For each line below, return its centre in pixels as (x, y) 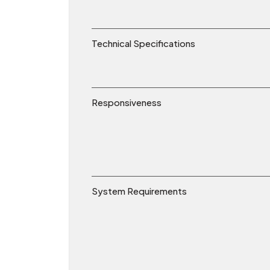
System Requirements (139, 191)
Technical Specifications (143, 43)
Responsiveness (127, 102)
